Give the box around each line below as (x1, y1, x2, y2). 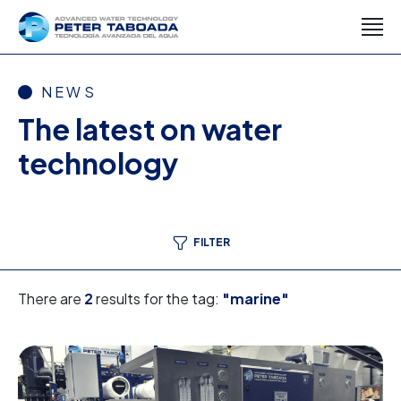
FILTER (193, 235, 230, 249)
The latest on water (18, 111, 282, 147)
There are (18, 289, 84, 308)
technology (18, 145, 178, 181)
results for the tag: (93, 289, 222, 308)
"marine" (222, 289, 289, 308)
